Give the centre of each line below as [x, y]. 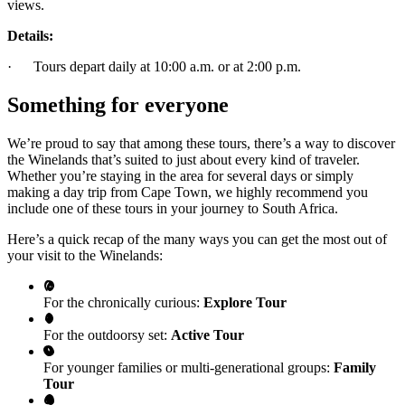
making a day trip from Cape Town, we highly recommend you [188, 192]
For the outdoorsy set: [107, 334]
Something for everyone [118, 104]
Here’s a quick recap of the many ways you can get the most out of [197, 239]
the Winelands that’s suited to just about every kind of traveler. [184, 159]
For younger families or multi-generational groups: [188, 367]
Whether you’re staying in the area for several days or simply [180, 175]
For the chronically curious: [123, 302]
